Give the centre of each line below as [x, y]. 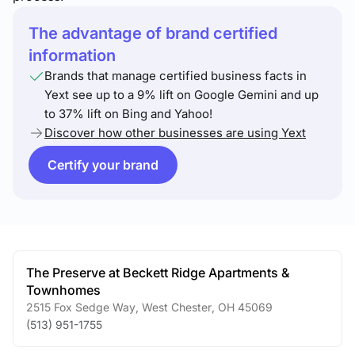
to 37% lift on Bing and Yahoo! [128, 114]
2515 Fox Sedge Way [81, 307]
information [72, 55]
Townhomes [63, 290]
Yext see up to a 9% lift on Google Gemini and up [181, 95]
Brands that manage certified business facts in [176, 76]
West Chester [175, 307]
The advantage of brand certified [153, 33]
